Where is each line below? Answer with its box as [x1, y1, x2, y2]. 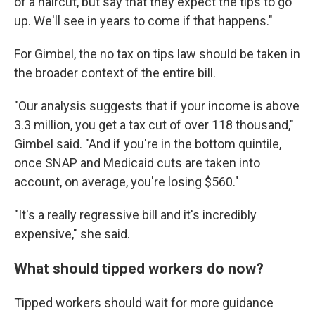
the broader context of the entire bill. [14, 65, 216, 80]
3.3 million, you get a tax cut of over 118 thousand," [14, 117, 294, 132]
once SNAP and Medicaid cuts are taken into [14, 155, 260, 170]
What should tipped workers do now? [14, 259, 264, 277]
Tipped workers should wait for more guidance [14, 295, 274, 310]
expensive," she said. [14, 226, 130, 241]
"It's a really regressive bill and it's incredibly [14, 207, 257, 222]
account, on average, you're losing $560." [14, 174, 239, 189]
